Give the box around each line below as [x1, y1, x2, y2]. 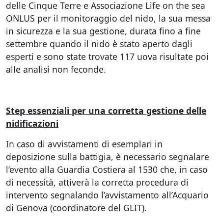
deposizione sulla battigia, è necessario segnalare [6, 151, 209, 163]
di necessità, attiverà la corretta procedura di [6, 176, 189, 188]
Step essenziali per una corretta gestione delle [6, 105, 206, 116]
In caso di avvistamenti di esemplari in [6, 138, 163, 150]
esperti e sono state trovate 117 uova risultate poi [6, 51, 209, 62]
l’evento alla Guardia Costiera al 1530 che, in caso [6, 164, 208, 175]
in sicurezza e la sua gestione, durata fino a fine [6, 25, 201, 37]
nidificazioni [6, 117, 58, 129]
